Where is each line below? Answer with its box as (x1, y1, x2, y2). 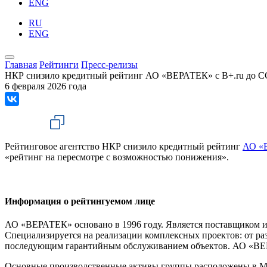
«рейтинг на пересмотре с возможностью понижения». (5, 152, 229, 163)
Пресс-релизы (81, 60, 138, 70)
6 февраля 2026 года (5, 81, 86, 92)
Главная (5, 60, 37, 70)
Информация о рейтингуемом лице (5, 195, 155, 206)
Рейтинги (39, 60, 79, 70)
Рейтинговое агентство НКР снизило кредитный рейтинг (5, 141, 243, 152)
